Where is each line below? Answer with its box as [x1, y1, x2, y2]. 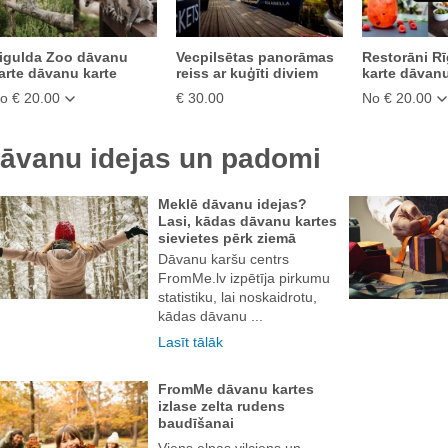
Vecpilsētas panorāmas [175, 49, 334, 65]
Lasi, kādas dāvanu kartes [158, 212, 337, 229]
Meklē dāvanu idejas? [158, 195, 307, 212]
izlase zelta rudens [158, 397, 285, 414]
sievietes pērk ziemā [158, 229, 296, 246]
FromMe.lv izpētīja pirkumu [158, 269, 330, 286]
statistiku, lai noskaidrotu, [158, 288, 317, 305]
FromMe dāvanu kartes [158, 380, 314, 397]
